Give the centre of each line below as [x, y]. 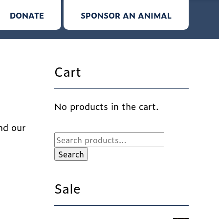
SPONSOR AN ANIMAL [126, 15]
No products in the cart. [107, 106]
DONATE [27, 15]
